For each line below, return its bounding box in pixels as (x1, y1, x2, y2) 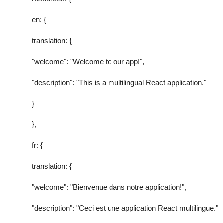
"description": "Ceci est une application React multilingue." (32, 203, 218, 212)
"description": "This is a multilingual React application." (32, 78, 206, 87)
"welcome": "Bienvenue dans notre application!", (32, 182, 186, 191)
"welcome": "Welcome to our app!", (32, 57, 144, 66)
